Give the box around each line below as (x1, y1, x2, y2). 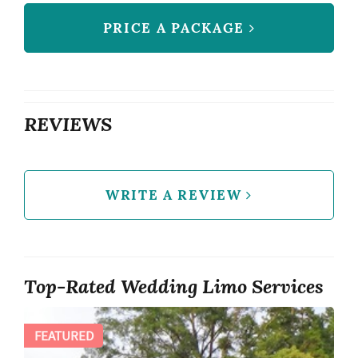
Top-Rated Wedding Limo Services (24, 272, 324, 299)
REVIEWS (24, 111, 112, 137)
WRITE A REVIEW (105, 186, 247, 205)
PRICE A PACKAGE (102, 18, 249, 37)
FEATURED (34, 326, 93, 344)
